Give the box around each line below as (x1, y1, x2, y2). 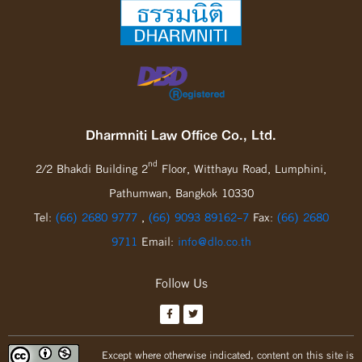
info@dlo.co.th (177, 229, 251, 252)
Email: (137, 229, 178, 252)
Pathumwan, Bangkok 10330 (108, 181, 254, 204)
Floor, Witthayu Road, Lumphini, (158, 157, 326, 179)
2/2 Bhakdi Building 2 (36, 157, 148, 179)
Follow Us (154, 271, 208, 294)
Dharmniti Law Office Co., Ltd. (86, 122, 276, 146)
